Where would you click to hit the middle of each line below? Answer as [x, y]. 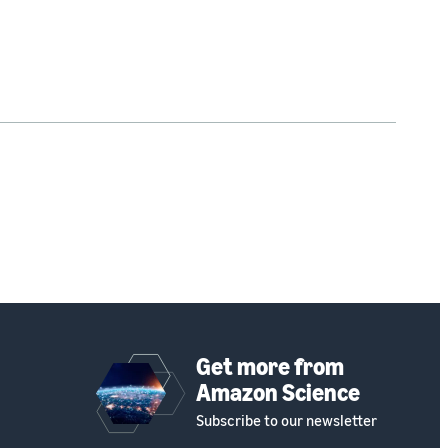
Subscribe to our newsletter [286, 419]
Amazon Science [278, 391]
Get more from [270, 365]
